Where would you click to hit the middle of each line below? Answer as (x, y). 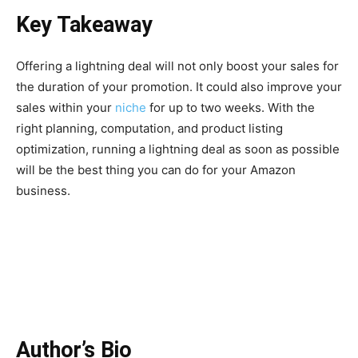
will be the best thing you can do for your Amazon (156, 170)
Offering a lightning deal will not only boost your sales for (177, 66)
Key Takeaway (84, 25)
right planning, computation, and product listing (149, 128)
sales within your (66, 107)
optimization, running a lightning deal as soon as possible (178, 149)
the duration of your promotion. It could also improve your (179, 87)
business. (46, 191)
